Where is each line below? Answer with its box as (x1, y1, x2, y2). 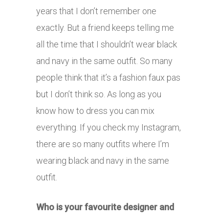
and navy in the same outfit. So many (36, 55, 173, 66)
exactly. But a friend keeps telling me (36, 22, 174, 33)
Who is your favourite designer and (36, 201, 174, 212)
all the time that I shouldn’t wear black (36, 39, 177, 49)
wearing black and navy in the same (36, 155, 169, 166)
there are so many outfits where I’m (36, 138, 169, 149)
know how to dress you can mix (36, 105, 154, 116)
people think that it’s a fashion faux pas (36, 72, 180, 83)
